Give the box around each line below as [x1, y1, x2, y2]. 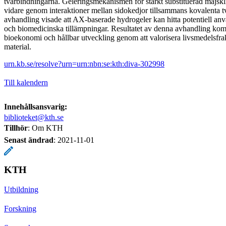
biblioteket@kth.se [4, 112, 64, 122]
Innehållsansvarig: [4, 102, 67, 111]
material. [4, 42, 31, 51]
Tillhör [4, 123, 28, 132]
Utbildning [4, 185, 38, 194]
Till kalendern [4, 78, 48, 87]
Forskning [4, 204, 36, 213]
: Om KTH [28, 123, 63, 132]
